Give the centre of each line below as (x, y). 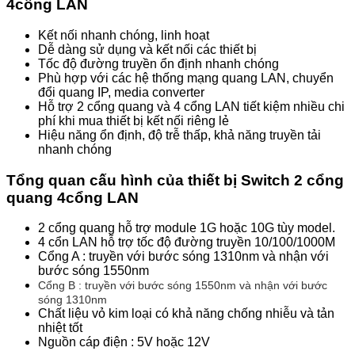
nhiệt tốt (60, 328)
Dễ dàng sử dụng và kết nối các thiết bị (147, 50)
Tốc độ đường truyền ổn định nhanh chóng (158, 64)
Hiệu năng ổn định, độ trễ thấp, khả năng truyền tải (179, 135)
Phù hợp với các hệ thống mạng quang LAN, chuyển (186, 78)
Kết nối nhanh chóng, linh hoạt (124, 35)
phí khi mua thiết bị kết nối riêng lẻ (134, 121)
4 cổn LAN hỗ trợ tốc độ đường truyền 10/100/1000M (187, 242)
